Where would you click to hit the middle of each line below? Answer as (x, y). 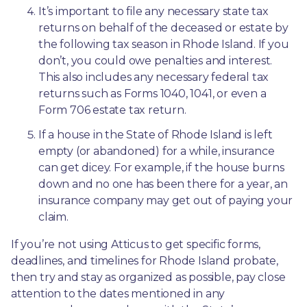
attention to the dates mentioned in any (118, 293)
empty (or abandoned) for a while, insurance (157, 151)
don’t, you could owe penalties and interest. (156, 60)
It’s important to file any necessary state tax (153, 11)
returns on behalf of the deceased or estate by (163, 27)
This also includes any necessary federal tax (154, 77)
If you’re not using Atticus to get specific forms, (136, 244)
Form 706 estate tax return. (112, 110)
